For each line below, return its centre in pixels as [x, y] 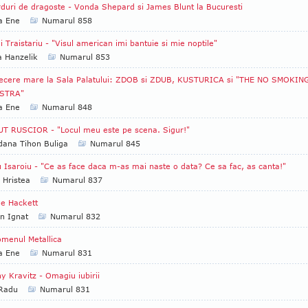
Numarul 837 [77, 180]
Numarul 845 [115, 143]
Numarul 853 [85, 57]
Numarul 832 [75, 216]
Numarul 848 [67, 107]
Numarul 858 [67, 20]
